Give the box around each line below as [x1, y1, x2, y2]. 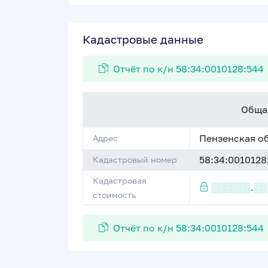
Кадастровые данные [83, 32, 203, 46]
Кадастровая [93, 175, 147, 185]
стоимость [93, 190, 136, 200]
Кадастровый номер [93, 154, 177, 165]
